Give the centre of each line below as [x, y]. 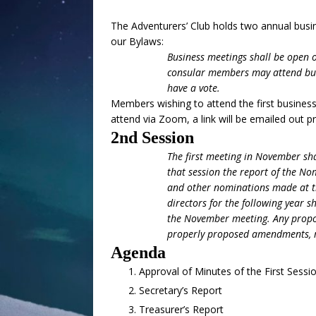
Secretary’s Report [181, 290]
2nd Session [152, 138]
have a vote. [194, 88]
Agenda [138, 253]
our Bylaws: [137, 41]
